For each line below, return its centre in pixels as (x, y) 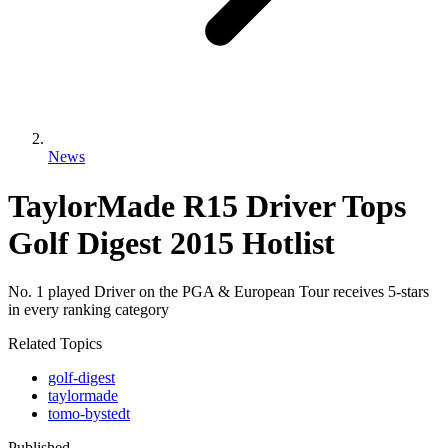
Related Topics (55, 344)
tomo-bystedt (89, 414)
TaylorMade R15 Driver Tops (207, 205)
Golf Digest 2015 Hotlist (171, 242)
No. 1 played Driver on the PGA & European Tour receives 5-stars (218, 292)
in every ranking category (88, 310)
